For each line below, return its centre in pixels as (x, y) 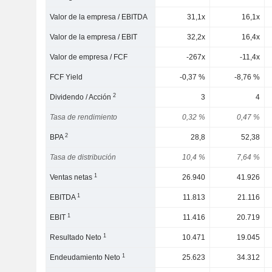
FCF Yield (66, 77)
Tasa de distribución (83, 157)
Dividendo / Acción (82, 97)
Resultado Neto (77, 237)
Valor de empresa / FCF (89, 57)
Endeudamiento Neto (86, 257)
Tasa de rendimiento (84, 117)
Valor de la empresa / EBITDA (99, 17)
